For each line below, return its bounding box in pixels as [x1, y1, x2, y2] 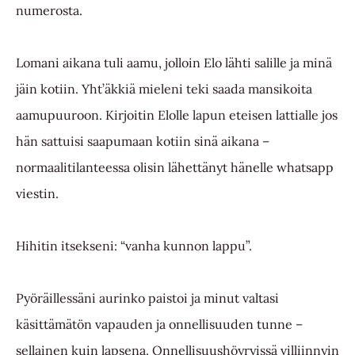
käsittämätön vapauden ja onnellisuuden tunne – [16, 315, 303, 332]
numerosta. [16, 2, 82, 18]
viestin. [16, 185, 59, 201]
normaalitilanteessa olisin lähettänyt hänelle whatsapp [16, 158, 334, 175]
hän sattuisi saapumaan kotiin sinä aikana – [16, 132, 269, 149]
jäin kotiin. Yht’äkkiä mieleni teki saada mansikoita [16, 80, 312, 97]
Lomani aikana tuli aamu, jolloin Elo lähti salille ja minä [16, 54, 332, 71]
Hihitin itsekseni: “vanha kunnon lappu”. [16, 237, 252, 254]
